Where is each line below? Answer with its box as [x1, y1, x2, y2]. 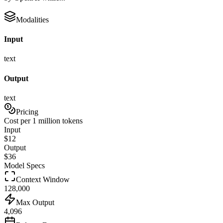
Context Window [16, 175, 70, 184]
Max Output [16, 198, 54, 207]
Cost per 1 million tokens [4, 116, 83, 125]
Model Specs [4, 161, 45, 170]
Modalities [16, 15, 49, 24]
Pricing [16, 107, 38, 116]
